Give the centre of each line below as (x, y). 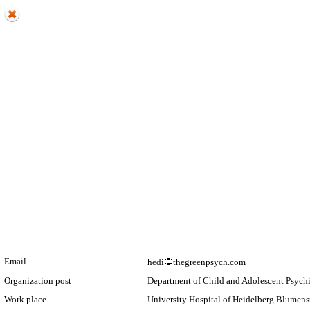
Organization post (38, 281)
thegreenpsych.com (209, 262)
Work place (25, 299)
